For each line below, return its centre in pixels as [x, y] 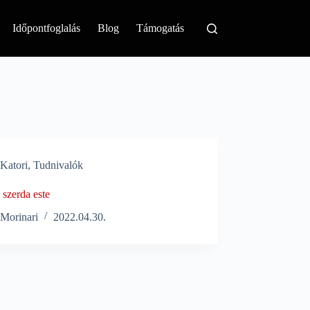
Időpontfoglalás [47, 28]
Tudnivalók [58, 165]
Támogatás [161, 28]
